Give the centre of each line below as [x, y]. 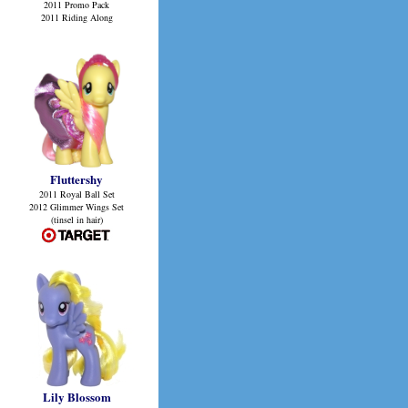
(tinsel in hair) [76, 219]
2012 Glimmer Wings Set [76, 207]
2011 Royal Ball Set [76, 194]
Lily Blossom [76, 397]
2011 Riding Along [76, 17]
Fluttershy [76, 179]
